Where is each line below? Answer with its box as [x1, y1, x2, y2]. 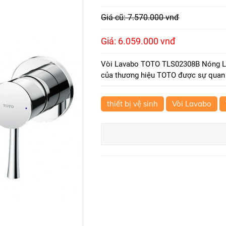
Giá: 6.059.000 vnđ [101, 36, 176, 46]
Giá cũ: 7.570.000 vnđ [101, 13, 180, 22]
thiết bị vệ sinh [107, 99, 158, 108]
